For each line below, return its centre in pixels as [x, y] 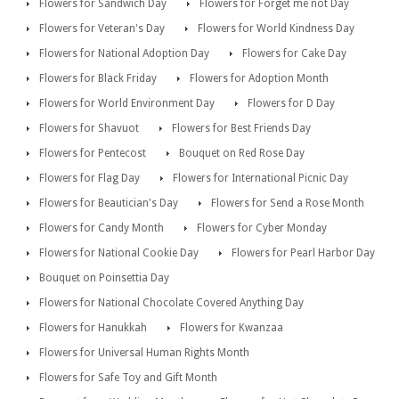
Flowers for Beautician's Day [109, 204]
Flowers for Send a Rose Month [288, 204]
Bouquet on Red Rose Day [242, 154]
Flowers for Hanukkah [93, 328]
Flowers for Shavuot [89, 129]
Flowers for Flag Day [90, 179]
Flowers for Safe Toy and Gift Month [128, 378]
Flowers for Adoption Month [259, 79]
